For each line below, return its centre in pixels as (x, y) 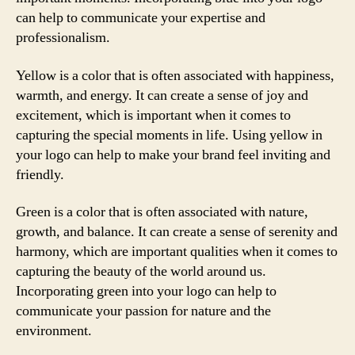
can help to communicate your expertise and (141, 18)
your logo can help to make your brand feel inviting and (173, 155)
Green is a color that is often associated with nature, (162, 212)
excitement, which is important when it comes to (153, 115)
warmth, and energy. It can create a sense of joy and (162, 95)
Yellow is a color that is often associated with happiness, (175, 75)
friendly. (40, 174)
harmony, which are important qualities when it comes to (177, 252)
